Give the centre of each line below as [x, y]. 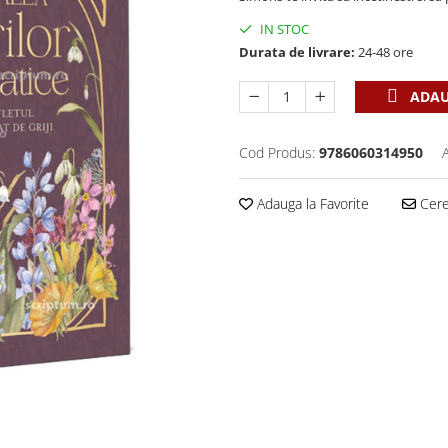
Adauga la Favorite [311, 203]
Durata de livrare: [297, 52]
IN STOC [283, 29]
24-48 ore [384, 52]
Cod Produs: [277, 152]
